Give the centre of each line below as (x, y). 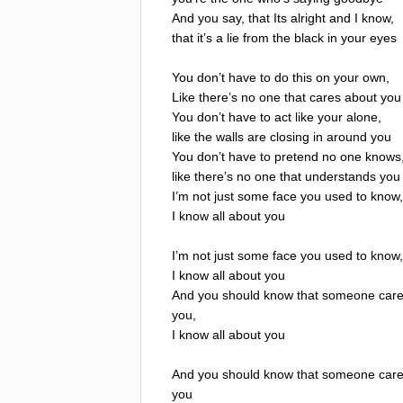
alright (308, 18)
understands (340, 176)
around (347, 136)
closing (290, 136)
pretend (296, 156)
